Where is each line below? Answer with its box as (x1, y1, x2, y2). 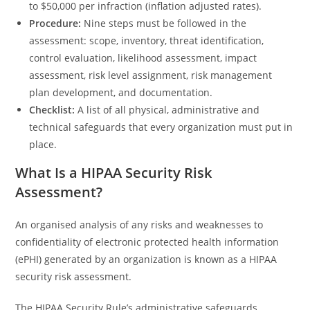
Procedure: (29, 17, 84, 30)
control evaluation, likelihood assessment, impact (29, 51, 257, 64)
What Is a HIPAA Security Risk (15, 163, 212, 182)
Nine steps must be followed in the (84, 17, 247, 30)
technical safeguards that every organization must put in (29, 120, 293, 134)
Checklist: (29, 103, 78, 116)
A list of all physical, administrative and (77, 103, 260, 116)
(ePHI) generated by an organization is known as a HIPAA (15, 253, 277, 266)
